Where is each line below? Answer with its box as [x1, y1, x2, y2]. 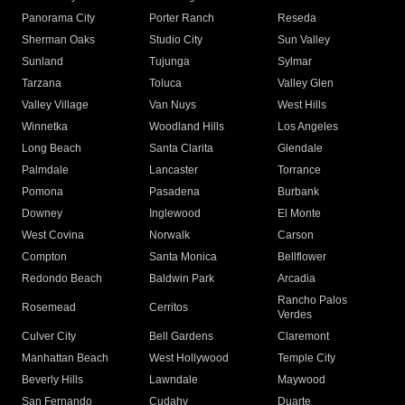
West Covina [22, 229, 84, 242]
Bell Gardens [149, 330, 214, 344]
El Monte [277, 207, 321, 221]
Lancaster [149, 164, 199, 177]
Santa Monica [149, 250, 218, 264]
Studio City [149, 33, 203, 47]
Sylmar [277, 55, 312, 69]
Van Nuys [149, 99, 197, 112]
